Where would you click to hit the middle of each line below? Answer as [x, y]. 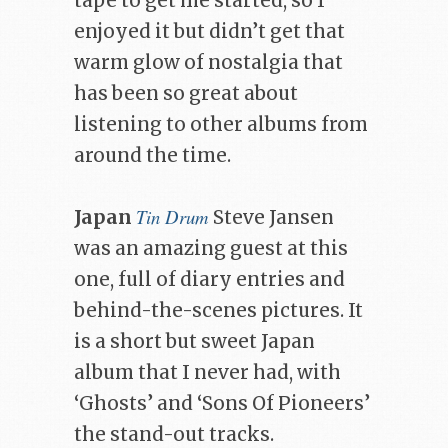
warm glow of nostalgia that [208, 62]
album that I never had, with [207, 373]
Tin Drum [172, 217]
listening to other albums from [221, 124]
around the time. [152, 155]
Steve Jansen [271, 218]
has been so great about [186, 93]
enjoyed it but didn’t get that [209, 31]
